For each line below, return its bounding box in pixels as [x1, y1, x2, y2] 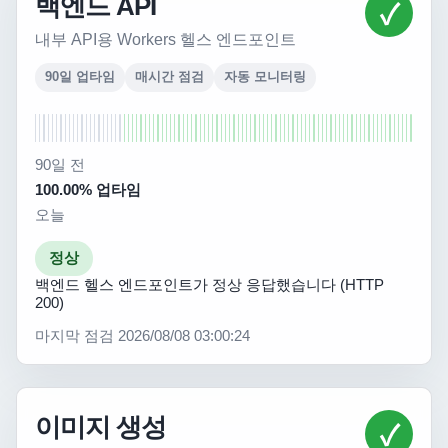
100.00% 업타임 [35, 182, 141, 198]
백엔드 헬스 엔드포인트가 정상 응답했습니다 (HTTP [35, 277, 384, 293]
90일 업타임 [45, 69, 115, 84]
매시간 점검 [135, 69, 204, 84]
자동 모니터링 [224, 69, 306, 84]
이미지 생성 [35, 413, 166, 441]
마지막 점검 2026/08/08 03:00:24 [35, 328, 250, 344]
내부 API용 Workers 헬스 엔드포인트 [35, 31, 296, 48]
